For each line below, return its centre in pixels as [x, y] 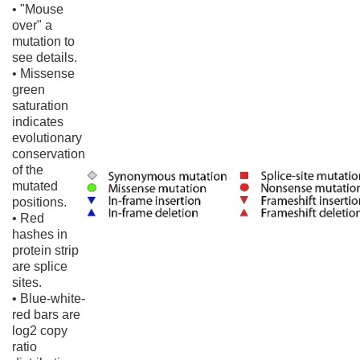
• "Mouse [38, 9]
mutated [35, 186]
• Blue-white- [49, 299]
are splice [40, 266]
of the [28, 170]
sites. [27, 282]
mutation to [43, 41]
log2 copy [40, 331]
